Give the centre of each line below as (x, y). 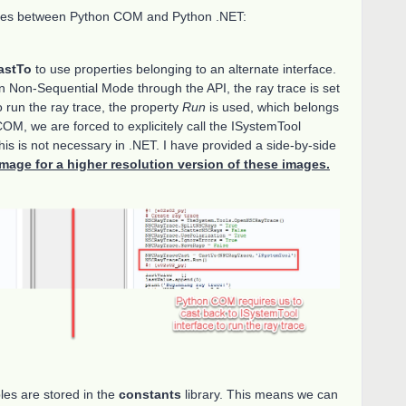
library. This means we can (260, 394)
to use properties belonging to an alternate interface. (184, 68)
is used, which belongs (272, 106)
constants (150, 394)
